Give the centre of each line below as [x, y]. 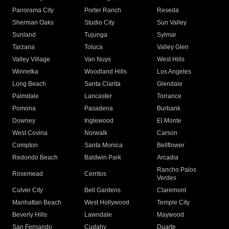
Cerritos [96, 174]
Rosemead [28, 174]
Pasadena [99, 109]
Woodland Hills [106, 72]
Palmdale [26, 96]
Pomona [24, 109]
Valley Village [31, 60]
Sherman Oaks [33, 23]
